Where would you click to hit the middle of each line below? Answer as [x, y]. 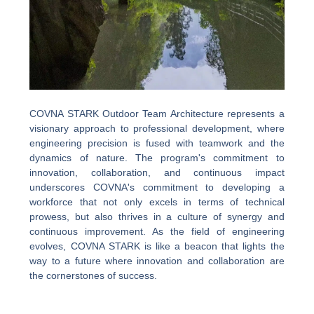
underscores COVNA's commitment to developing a [157, 187]
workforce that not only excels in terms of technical [157, 202]
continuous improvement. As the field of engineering [157, 232]
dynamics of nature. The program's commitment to [157, 158]
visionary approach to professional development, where [157, 129]
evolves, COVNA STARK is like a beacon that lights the [157, 246]
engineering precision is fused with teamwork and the [157, 143]
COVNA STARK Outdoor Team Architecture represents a [157, 114]
